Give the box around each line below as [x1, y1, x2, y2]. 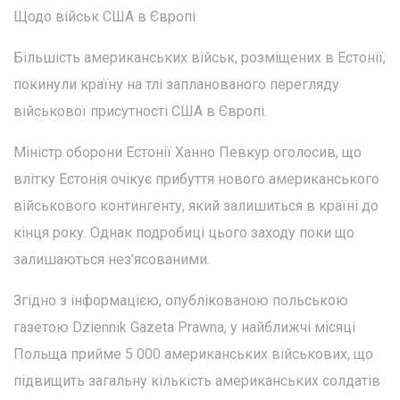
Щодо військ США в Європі [13, 8, 196, 26]
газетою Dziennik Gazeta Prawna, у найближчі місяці [13, 319, 355, 337]
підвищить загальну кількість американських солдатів [13, 372, 380, 390]
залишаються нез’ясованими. [13, 251, 210, 269]
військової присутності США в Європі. [13, 103, 267, 121]
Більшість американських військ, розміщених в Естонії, [13, 49, 386, 67]
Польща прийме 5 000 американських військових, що [13, 346, 373, 363]
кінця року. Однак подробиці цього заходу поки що [13, 224, 354, 242]
